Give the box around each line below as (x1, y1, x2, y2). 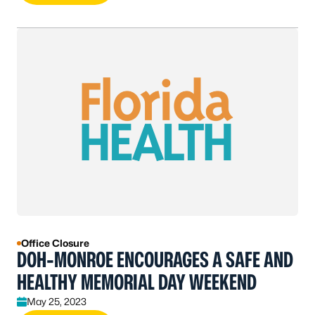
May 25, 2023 (27, 295, 86, 307)
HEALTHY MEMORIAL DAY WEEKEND (17, 269, 257, 295)
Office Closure (21, 236, 89, 249)
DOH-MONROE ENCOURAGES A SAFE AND (17, 246, 293, 272)
